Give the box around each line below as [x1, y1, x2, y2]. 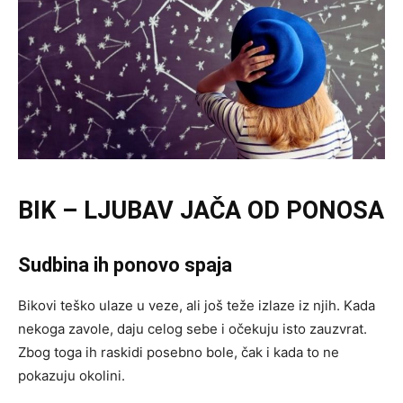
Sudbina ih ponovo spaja [18, 253, 232, 276]
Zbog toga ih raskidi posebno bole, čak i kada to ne [18, 343, 339, 361]
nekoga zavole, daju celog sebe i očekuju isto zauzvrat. [18, 319, 367, 337]
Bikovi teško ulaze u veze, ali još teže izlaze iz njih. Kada [18, 296, 375, 314]
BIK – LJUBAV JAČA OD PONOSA [18, 195, 384, 225]
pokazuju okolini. [18, 366, 125, 384]
